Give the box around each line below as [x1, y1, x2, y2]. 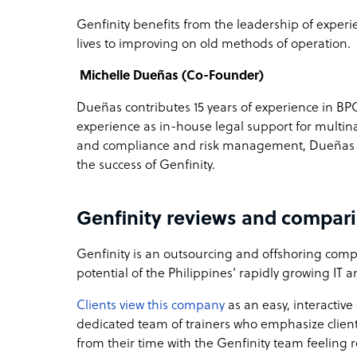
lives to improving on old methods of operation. [76, 37, 354, 52]
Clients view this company [76, 298, 225, 313]
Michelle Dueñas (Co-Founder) [80, 69, 264, 84]
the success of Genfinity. [76, 158, 215, 173]
